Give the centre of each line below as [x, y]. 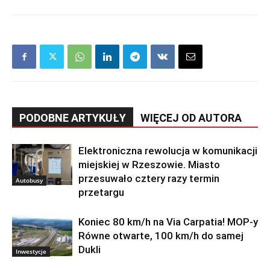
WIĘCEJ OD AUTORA [191, 118]
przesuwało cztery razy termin [149, 179]
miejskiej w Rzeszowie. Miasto [149, 165]
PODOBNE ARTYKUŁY [73, 118]
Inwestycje [31, 251]
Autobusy [29, 180]
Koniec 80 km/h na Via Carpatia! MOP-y [168, 222]
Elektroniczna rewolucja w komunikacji [168, 151]
